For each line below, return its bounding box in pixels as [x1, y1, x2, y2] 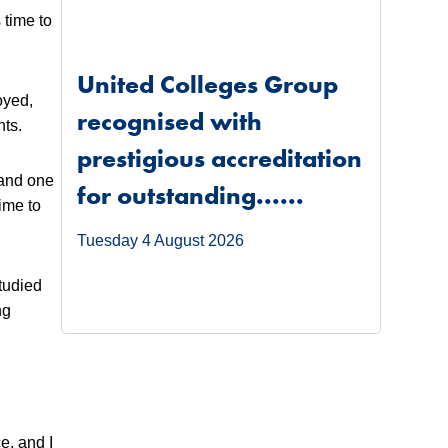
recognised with [76, 106, 262, 138]
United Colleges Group [76, 69, 338, 101]
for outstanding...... [76, 180, 304, 212]
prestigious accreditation [76, 143, 362, 175]
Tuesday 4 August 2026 [76, 232, 244, 250]
